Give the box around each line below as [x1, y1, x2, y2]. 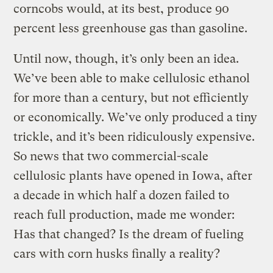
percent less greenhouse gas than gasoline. [13, 21, 248, 36]
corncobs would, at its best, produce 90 [13, 2, 230, 16]
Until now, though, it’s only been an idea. [13, 52, 239, 66]
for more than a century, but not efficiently [13, 91, 249, 105]
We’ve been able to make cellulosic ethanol [13, 71, 250, 86]
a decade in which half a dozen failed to [13, 188, 230, 203]
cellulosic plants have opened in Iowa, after [13, 169, 253, 183]
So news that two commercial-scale [13, 149, 209, 164]
